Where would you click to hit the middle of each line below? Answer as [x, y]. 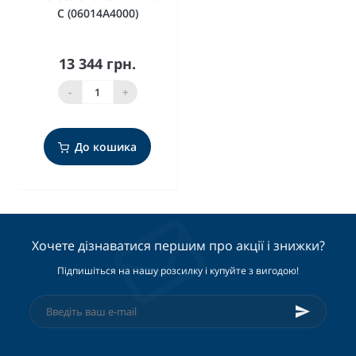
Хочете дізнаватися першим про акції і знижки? [178, 246]
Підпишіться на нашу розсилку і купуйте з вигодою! [178, 271]
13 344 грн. [98, 64]
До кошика [106, 147]
